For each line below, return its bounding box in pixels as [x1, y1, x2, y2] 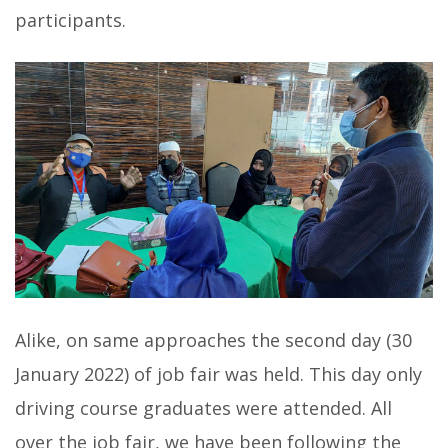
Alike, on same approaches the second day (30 [15, 327, 412, 352]
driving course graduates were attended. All [15, 395, 392, 420]
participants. [15, 8, 126, 33]
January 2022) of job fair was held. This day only [15, 361, 422, 386]
